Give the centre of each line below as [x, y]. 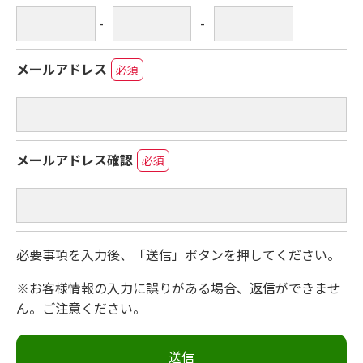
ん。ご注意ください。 [81, 307]
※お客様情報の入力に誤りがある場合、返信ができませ [178, 287]
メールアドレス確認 [75, 159]
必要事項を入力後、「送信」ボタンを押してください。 [178, 254]
